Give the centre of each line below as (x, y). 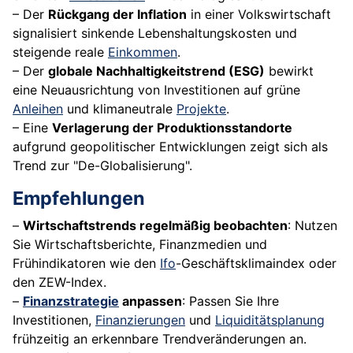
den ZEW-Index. (59, 282)
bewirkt (289, 71)
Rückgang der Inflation (117, 15)
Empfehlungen (79, 199)
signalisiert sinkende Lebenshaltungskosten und (155, 33)
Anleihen (38, 109)
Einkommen (143, 52)
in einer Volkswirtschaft (259, 15)
